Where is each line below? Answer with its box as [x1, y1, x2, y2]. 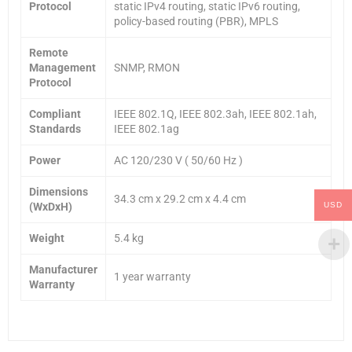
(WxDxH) [29, 200, 72, 213]
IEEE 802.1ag [114, 122, 179, 135]
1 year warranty [114, 269, 191, 283]
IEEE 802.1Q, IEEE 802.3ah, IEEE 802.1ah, [114, 107, 317, 120]
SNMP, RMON [114, 60, 180, 74]
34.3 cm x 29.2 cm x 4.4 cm [114, 192, 246, 205]
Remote [29, 46, 68, 59]
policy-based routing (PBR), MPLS [114, 14, 278, 27]
